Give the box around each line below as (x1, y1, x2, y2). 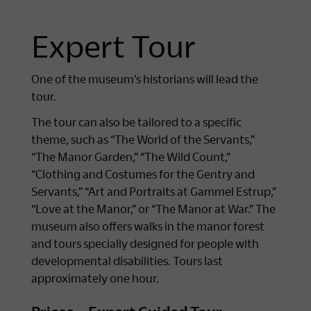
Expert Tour (31, 28, 196, 62)
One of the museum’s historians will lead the (31, 72, 258, 86)
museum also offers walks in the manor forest (31, 219, 264, 233)
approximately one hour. (31, 271, 159, 285)
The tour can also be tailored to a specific (31, 115, 242, 128)
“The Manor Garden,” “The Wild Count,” (31, 149, 230, 163)
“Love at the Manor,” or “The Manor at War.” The (31, 201, 276, 215)
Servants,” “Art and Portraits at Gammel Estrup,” (31, 184, 276, 198)
